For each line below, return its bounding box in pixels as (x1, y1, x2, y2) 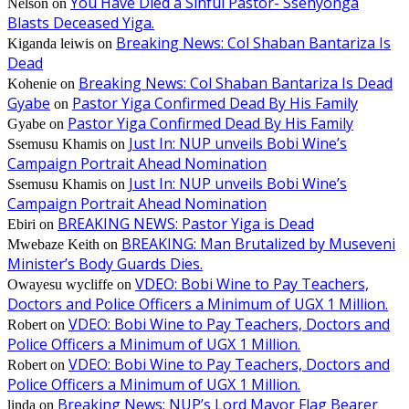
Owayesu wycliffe (7, 277, 113, 293)
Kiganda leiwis (7, 36, 94, 52)
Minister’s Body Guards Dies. (7, 254, 203, 275)
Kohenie (7, 76, 57, 92)
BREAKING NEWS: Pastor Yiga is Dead (58, 214, 314, 235)
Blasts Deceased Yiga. (7, 13, 154, 34)
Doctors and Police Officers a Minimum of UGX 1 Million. (7, 294, 388, 315)
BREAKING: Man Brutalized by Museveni (121, 234, 395, 255)
